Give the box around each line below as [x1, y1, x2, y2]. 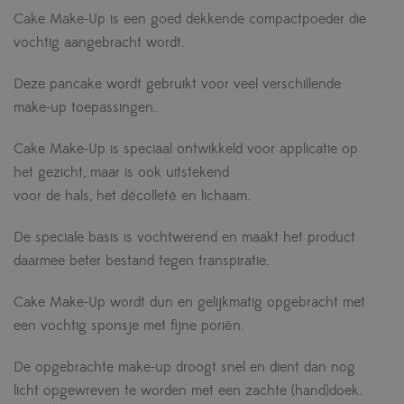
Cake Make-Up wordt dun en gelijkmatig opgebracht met [14, 293, 365, 312]
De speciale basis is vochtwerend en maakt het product [14, 228, 355, 247]
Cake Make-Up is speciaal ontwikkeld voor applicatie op [14, 140, 358, 159]
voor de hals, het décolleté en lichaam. [14, 187, 251, 206]
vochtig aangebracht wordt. [14, 33, 185, 52]
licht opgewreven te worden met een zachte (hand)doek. [14, 381, 363, 400]
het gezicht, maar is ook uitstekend [14, 163, 229, 182]
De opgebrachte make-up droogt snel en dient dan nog [14, 358, 355, 377]
